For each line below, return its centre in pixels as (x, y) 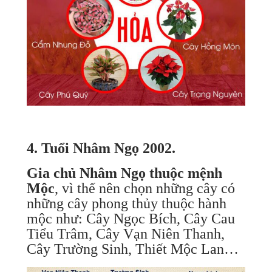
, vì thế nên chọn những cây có (144, 188)
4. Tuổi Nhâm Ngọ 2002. (101, 148)
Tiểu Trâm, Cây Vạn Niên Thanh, (125, 233)
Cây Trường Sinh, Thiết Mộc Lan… (132, 249)
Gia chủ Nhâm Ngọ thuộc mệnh (124, 173)
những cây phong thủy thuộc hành (126, 203)
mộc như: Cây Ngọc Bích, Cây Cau (131, 218)
